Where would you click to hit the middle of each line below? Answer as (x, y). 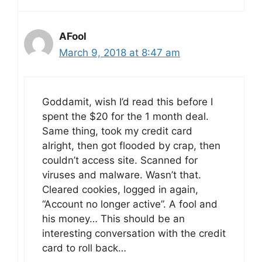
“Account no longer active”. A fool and (130, 204)
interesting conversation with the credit (134, 233)
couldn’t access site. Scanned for (120, 160)
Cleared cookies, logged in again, (120, 189)
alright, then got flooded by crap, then (131, 145)
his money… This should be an (113, 218)
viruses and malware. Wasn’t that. (122, 175)
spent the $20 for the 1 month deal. (125, 116)
